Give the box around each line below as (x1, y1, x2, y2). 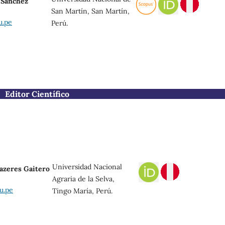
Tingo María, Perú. (52, 186, 113, 195)
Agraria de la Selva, (52, 174, 115, 183)
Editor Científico (5, 88, 69, 99)
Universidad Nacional (52, 162, 122, 171)
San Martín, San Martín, (51, 6, 130, 16)
